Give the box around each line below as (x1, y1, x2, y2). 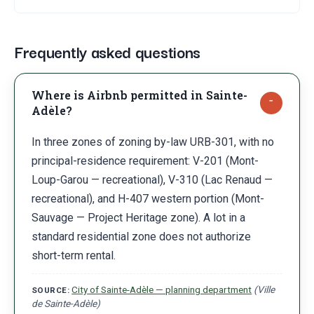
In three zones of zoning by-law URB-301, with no (32, 135, 274, 149)
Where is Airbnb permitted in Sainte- (32, 88, 247, 103)
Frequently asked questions (14, 39, 201, 64)
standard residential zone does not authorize (32, 230, 251, 244)
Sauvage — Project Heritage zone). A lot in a (32, 211, 245, 225)
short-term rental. (32, 249, 116, 263)
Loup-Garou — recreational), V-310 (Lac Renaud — (32, 173, 273, 187)
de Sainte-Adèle (32, 298, 97, 310)
